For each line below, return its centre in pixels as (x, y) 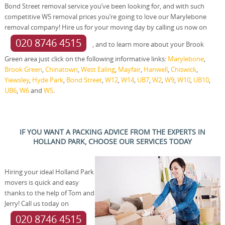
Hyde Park (47, 80)
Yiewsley (17, 80)
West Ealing (98, 69)
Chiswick (183, 69)
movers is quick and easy (41, 182)
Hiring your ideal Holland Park (49, 172)
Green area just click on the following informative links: (86, 59)
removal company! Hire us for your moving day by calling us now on (105, 27)
